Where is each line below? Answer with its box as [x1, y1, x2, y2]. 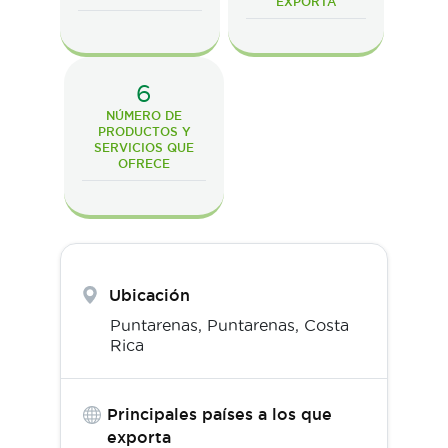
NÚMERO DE [106, 108, 182, 122]
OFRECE [118, 156, 170, 170]
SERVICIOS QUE [94, 140, 194, 154]
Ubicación [109, 285, 190, 304]
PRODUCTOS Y [97, 124, 191, 138]
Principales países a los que [106, 404, 332, 423]
